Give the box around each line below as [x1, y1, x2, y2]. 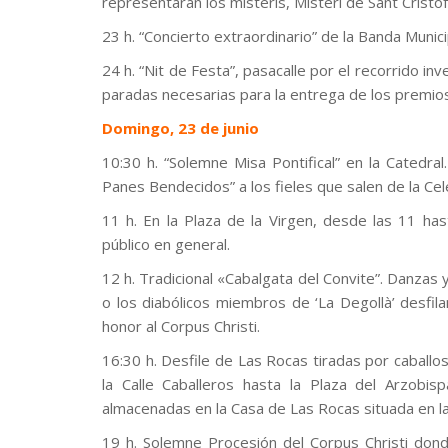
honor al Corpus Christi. [102, 316, 260, 336]
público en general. [102, 234, 230, 254]
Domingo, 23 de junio [102, 118, 259, 138]
